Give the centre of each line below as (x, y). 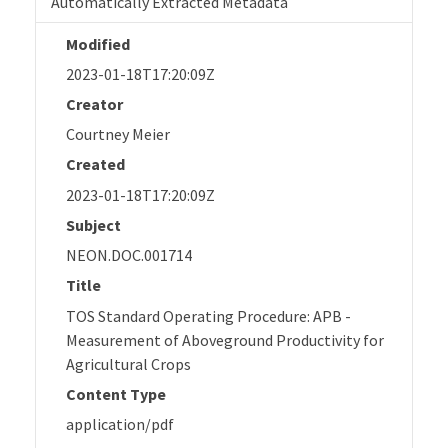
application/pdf (120, 423)
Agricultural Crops (128, 363)
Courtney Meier (118, 134)
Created (95, 164)
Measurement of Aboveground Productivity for (225, 339)
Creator (94, 103)
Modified (98, 43)
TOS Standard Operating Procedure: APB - (208, 315)
